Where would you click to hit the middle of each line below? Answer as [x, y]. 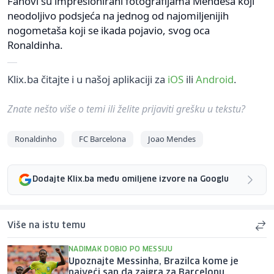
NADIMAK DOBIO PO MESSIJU [121, 249]
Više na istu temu [46, 225]
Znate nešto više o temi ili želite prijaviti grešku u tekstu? [126, 109]
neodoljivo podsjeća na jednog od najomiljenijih [118, 15]
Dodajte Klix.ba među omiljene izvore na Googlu [131, 180]
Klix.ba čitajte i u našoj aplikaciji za [87, 79]
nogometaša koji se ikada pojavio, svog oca [109, 30]
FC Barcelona [102, 139]
